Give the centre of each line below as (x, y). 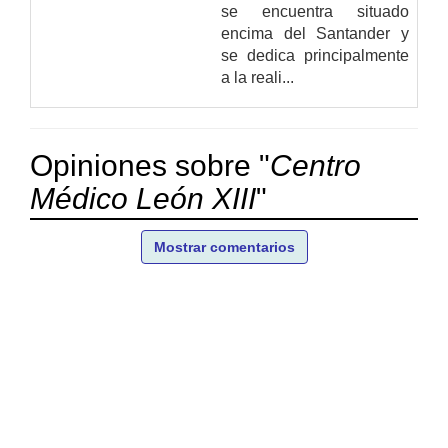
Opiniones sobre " (150, 165)
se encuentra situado (315, 11)
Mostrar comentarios (224, 246)
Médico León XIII (143, 198)
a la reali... (257, 77)
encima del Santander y (315, 33)
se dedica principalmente (315, 55)
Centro (315, 165)
